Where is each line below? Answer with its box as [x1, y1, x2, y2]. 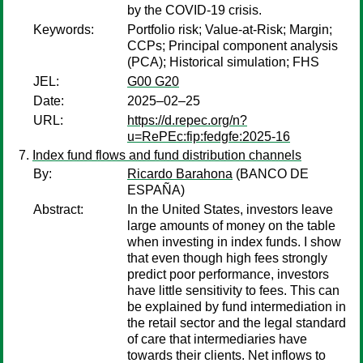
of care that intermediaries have [127, 332, 307, 346]
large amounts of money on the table [127, 219, 335, 233]
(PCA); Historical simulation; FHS [127, 55, 319, 69]
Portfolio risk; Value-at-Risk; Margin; [127, 23, 332, 36]
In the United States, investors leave [127, 203, 333, 216]
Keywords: [33, 23, 94, 36]
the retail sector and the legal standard [127, 316, 346, 330]
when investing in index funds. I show [127, 235, 341, 249]
